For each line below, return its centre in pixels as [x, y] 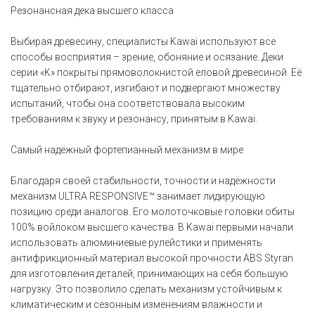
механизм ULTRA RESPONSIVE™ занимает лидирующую [138, 196]
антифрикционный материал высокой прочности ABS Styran [152, 258]
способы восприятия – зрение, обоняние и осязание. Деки [147, 57]
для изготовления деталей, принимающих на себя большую [149, 274]
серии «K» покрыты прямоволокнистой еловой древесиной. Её [156, 72]
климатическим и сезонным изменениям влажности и [136, 304]
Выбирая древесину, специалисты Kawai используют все [143, 41]
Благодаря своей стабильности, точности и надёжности [143, 181]
